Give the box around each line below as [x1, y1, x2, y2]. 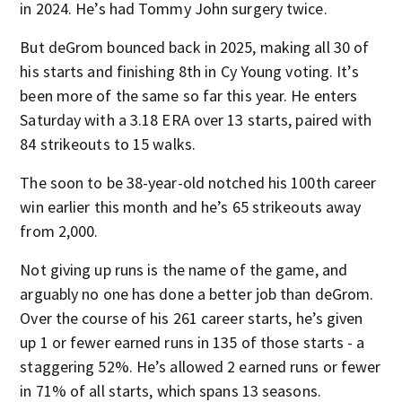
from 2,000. [20, 221, 99, 241]
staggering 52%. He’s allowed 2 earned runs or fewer [20, 356, 381, 377]
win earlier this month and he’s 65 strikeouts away [20, 197, 362, 217]
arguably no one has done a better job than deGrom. [20, 284, 374, 304]
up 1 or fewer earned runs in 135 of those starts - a [20, 332, 365, 353]
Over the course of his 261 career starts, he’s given [20, 308, 363, 328]
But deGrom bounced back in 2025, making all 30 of [20, 37, 370, 57]
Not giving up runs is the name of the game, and [20, 259, 348, 280]
